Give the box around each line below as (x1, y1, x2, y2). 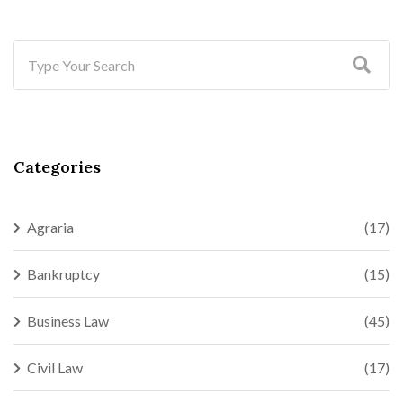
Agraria (27, 219, 74, 236)
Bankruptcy (27, 265, 100, 282)
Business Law (27, 312, 109, 329)
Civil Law (27, 359, 83, 376)
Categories (13, 157, 101, 177)
